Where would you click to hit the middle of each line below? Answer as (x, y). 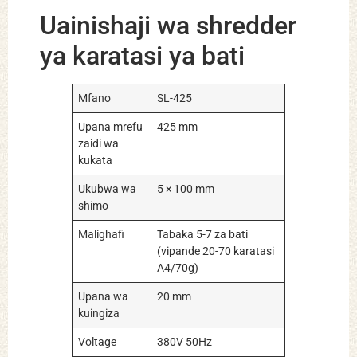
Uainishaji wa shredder (168, 25)
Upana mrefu (111, 127)
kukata (96, 160)
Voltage (98, 342)
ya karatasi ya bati (142, 55)
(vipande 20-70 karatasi (216, 251)
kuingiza (99, 313)
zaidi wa (99, 143)
